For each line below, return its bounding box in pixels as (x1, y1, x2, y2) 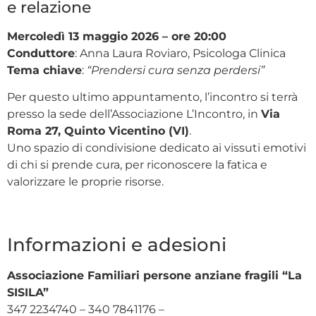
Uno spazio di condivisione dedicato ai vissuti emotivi (7, 141, 306, 155)
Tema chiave (7, 63, 82, 78)
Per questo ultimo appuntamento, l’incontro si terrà (7, 90, 298, 104)
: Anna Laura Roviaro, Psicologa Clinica (75, 47, 286, 61)
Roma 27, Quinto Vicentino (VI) (7, 124, 189, 138)
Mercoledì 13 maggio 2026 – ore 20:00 (7, 30, 226, 44)
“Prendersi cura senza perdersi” (87, 63, 265, 78)
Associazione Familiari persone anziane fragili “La (7, 269, 302, 283)
